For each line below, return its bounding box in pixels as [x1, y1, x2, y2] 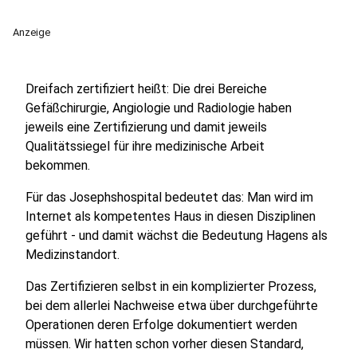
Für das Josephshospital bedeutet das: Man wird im [25, 190, 313, 205]
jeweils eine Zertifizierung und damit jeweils [25, 120, 267, 135]
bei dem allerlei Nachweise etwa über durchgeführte [25, 298, 318, 313]
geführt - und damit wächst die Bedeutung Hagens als [25, 228, 328, 243]
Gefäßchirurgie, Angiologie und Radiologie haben [25, 100, 292, 116]
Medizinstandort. [25, 247, 120, 262]
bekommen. [25, 158, 90, 173]
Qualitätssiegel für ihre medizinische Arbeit [25, 139, 265, 154]
